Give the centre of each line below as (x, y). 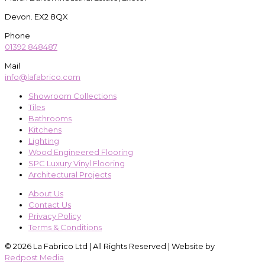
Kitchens (45, 129)
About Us (46, 193)
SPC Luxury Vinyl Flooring (77, 163)
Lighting (44, 140)
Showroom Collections (72, 96)
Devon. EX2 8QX (36, 16)
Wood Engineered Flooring (81, 152)
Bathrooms (50, 118)
